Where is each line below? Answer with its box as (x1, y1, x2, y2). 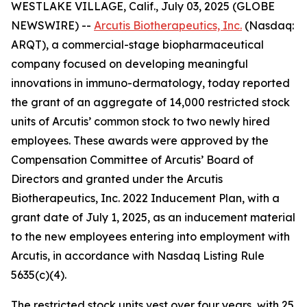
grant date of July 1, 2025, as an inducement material (11, 210, 295, 224)
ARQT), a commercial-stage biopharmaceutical (11, 38, 264, 51)
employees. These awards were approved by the (11, 134, 269, 147)
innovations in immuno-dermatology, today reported (11, 76, 290, 90)
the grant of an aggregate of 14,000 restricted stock (11, 95, 290, 109)
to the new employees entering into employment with (11, 230, 290, 243)
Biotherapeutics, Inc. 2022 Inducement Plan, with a (11, 191, 280, 205)
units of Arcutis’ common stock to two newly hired (11, 114, 270, 128)
